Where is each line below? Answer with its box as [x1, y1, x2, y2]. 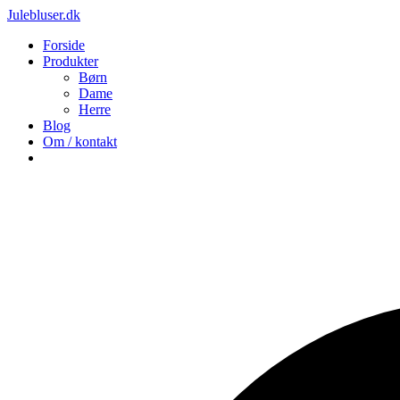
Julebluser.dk [7, 7, 80, 22]
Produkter [43, 54, 98, 69]
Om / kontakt [43, 134, 117, 149]
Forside [43, 37, 85, 53]
